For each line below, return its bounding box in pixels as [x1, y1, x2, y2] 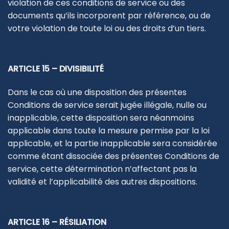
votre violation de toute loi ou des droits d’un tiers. [8, 22, 206, 34]
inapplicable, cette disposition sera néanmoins [8, 111, 194, 124]
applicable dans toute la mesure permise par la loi [8, 124, 210, 136]
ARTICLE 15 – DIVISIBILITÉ [8, 62, 104, 75]
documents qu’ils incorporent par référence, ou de [8, 9, 211, 21]
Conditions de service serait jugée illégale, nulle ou [8, 99, 207, 111]
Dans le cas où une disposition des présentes [8, 86, 187, 98]
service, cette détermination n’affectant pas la [8, 163, 197, 175]
